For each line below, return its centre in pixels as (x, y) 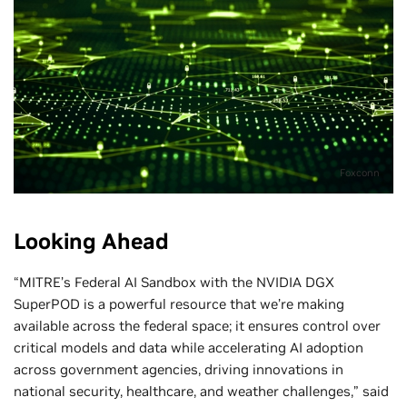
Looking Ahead (91, 242)
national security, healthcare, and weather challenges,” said (201, 392)
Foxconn (358, 173)
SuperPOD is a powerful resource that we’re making (179, 304)
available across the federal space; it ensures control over (197, 326)
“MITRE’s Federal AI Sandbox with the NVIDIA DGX (174, 283)
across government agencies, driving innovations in (179, 370)
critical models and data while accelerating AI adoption (189, 348)
